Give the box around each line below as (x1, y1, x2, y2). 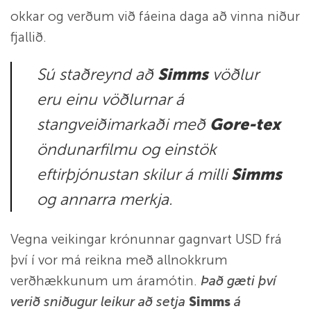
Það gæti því (201, 273, 276, 289)
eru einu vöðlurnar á (37, 90, 184, 110)
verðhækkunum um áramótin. (10, 273, 201, 289)
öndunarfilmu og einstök (37, 140, 217, 160)
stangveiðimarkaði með (37, 115, 210, 135)
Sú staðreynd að (37, 65, 158, 85)
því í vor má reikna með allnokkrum (10, 252, 228, 269)
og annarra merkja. (37, 190, 173, 210)
